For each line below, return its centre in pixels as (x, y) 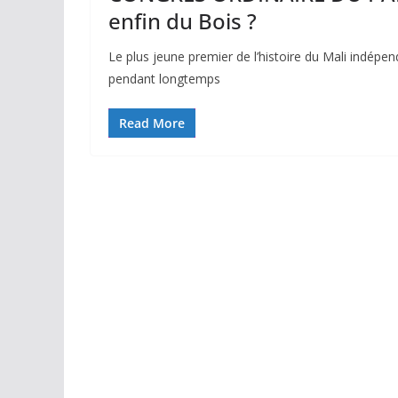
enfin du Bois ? (183, 21)
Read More (152, 123)
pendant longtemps (164, 79)
